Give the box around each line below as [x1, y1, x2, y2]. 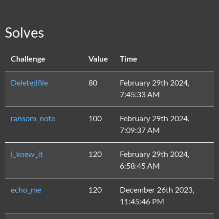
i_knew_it [11, 151, 43, 158]
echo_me [11, 186, 41, 194]
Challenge [11, 55, 45, 63]
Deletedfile [11, 79, 48, 87]
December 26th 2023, [120, 186, 195, 194]
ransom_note [11, 115, 55, 123]
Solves [5, 26, 44, 40]
